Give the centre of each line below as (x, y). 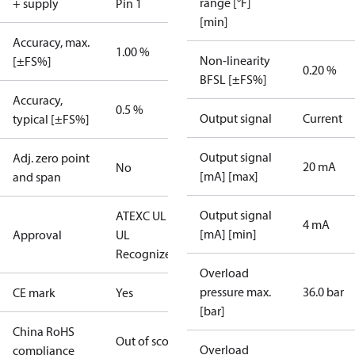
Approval (37, 235)
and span (37, 177)
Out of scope (149, 341)
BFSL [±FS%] (233, 79)
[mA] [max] (229, 176)
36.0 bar (323, 292)
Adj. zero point (51, 158)
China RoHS (44, 331)
